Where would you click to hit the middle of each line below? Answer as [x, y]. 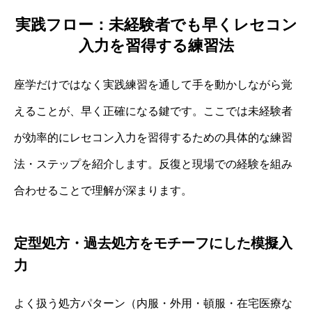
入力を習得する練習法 [156, 45]
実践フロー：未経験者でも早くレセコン [156, 24]
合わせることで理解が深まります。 [103, 190]
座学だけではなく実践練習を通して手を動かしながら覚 [153, 84]
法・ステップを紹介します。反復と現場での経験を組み [153, 164]
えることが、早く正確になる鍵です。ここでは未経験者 [153, 111]
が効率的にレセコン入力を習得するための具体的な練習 [153, 137]
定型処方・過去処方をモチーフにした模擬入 [153, 243]
